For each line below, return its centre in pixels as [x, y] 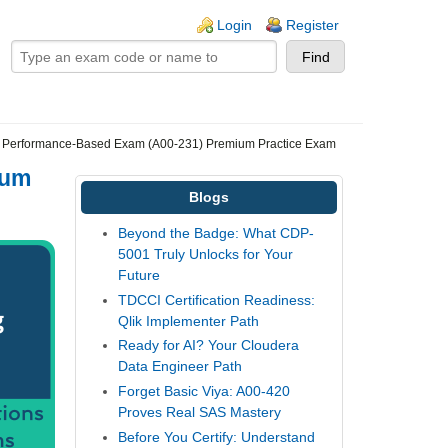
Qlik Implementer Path [189, 320]
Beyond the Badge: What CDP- [216, 233]
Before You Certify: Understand [217, 436]
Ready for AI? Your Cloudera [209, 345]
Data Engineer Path [180, 366]
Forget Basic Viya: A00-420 [204, 390]
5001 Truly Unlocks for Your [206, 254]
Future [139, 275]
